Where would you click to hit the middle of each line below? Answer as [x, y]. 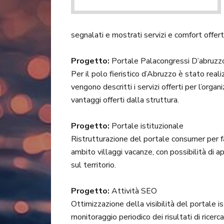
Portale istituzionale [146, 126]
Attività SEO [133, 191]
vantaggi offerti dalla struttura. [125, 100]
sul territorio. [93, 165]
